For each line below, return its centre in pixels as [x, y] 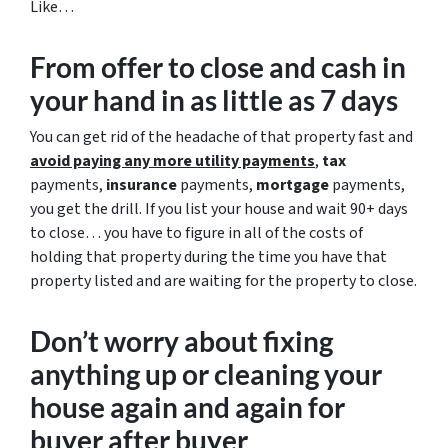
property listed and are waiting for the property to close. [223, 281]
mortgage [292, 185]
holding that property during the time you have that [208, 257]
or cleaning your [279, 374]
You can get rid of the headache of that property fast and [221, 137]
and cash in [335, 67]
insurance [141, 185]
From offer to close [147, 67]
